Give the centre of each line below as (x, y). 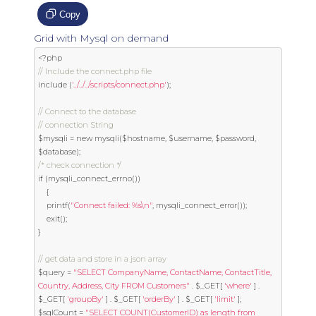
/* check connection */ (80, 165)
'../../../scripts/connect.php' (119, 85)
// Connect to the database (87, 111)
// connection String (76, 125)
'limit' (225, 299)
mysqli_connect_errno (90, 178)
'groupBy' (85, 299)
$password (234, 138)
